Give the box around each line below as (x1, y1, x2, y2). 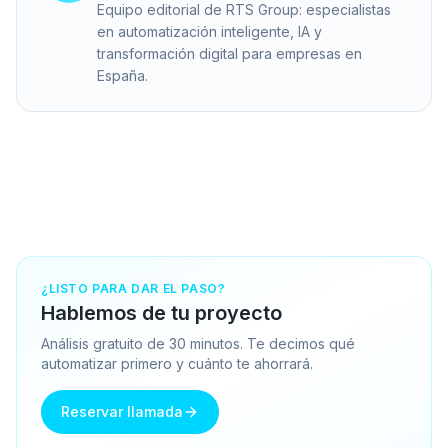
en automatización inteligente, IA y (97, 22, 322, 40)
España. (97, 66, 148, 84)
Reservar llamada (61, 402, 183, 420)
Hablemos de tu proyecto (41, 300, 282, 325)
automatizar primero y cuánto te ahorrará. (41, 354, 313, 372)
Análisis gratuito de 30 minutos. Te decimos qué (41, 334, 355, 352)
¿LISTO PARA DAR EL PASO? (41, 280, 226, 296)
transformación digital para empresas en (97, 44, 362, 62)
